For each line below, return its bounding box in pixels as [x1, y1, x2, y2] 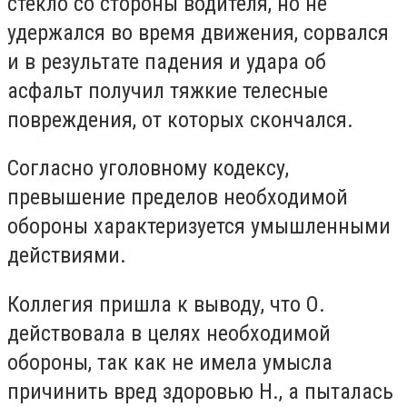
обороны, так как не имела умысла [7, 349, 333, 375]
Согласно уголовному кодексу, [7, 155, 289, 182]
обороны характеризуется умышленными [7, 213, 391, 240]
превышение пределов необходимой [7, 184, 348, 211]
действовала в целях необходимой [7, 320, 331, 346]
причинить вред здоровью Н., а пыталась [7, 378, 393, 404]
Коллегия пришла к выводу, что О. [7, 291, 325, 317]
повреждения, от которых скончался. [7, 106, 353, 133]
